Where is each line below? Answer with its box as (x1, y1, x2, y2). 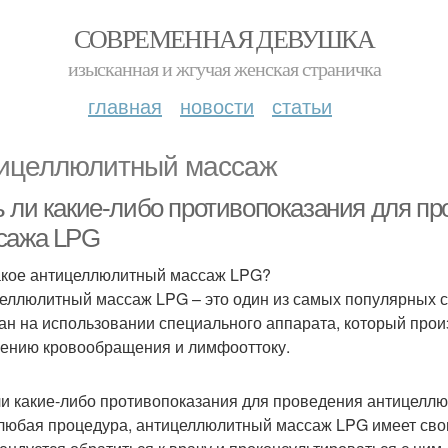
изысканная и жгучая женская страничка (67, 55, 381, 82)
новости (180, 91, 254, 120)
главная (88, 91, 162, 120)
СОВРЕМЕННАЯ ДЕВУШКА (73, 21, 375, 55)
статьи (272, 91, 332, 120)
